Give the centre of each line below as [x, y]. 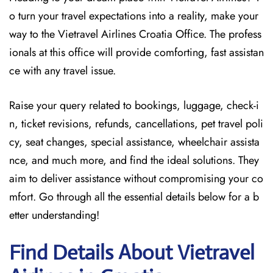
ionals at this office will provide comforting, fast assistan [136, 52]
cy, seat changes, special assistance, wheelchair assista [134, 142]
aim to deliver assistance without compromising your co [136, 179]
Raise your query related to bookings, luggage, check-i [134, 105]
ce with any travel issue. [62, 71]
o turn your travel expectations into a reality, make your [134, 16]
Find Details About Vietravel [132, 253]
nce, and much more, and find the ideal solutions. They [134, 160]
